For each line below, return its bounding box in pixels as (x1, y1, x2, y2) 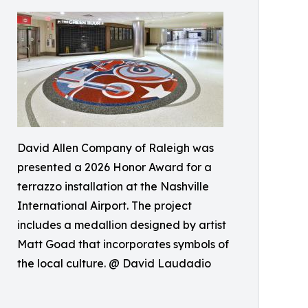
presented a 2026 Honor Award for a (17, 160, 212, 174)
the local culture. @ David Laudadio (17, 256, 211, 270)
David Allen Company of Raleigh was (17, 141, 214, 155)
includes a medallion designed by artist (17, 218, 226, 232)
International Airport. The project (17, 199, 192, 212)
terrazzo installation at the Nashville (17, 179, 209, 193)
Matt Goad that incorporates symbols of (17, 237, 229, 251)
